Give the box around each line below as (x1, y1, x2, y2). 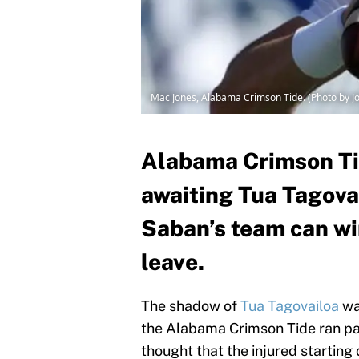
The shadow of (141, 297, 240, 315)
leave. (141, 248, 204, 276)
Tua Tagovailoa (240, 297, 339, 315)
